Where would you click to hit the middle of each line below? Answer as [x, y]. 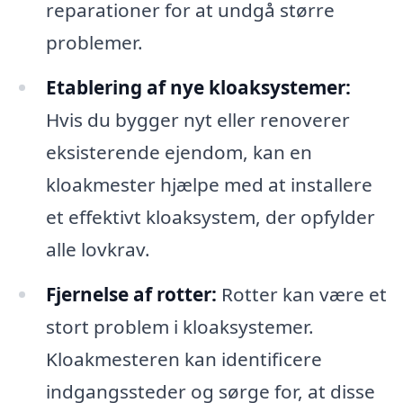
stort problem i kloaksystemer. [179, 326]
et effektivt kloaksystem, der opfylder [210, 217]
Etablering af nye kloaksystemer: [198, 88]
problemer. [94, 43]
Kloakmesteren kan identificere [184, 358]
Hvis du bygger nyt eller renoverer [197, 120]
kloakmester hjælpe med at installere [209, 185]
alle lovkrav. [98, 250]
